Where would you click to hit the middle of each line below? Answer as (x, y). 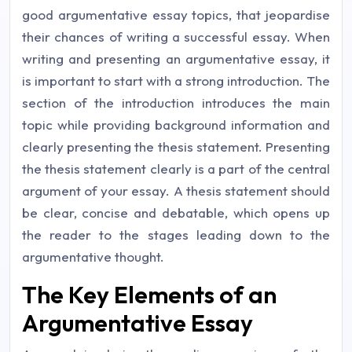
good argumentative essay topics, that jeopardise (176, 15)
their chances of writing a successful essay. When (176, 37)
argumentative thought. (93, 257)
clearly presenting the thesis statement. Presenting (176, 147)
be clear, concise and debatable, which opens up (176, 213)
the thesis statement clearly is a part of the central (176, 169)
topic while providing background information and (176, 125)
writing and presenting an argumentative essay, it (176, 59)
